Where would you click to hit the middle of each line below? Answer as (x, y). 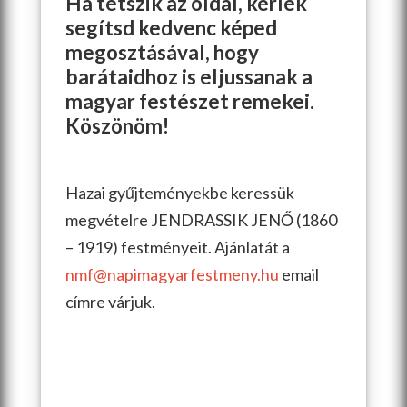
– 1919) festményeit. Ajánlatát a (177, 248)
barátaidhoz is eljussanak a (189, 77)
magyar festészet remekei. (189, 102)
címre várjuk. (110, 302)
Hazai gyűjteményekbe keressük (179, 193)
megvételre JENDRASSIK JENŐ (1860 (201, 220)
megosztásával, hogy (162, 53)
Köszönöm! (117, 126)
